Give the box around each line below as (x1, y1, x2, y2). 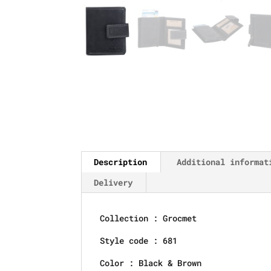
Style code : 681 (100, 235, 178, 246)
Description (94, 156, 148, 168)
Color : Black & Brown (100, 257, 202, 269)
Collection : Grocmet (100, 212, 197, 224)
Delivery (94, 177, 133, 188)
